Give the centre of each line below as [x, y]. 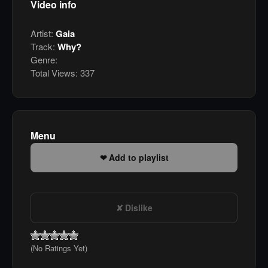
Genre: [44, 60]
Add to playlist [138, 158]
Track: [44, 47]
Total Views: [54, 73]
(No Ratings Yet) [59, 248]
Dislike [138, 208]
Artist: [43, 33]
